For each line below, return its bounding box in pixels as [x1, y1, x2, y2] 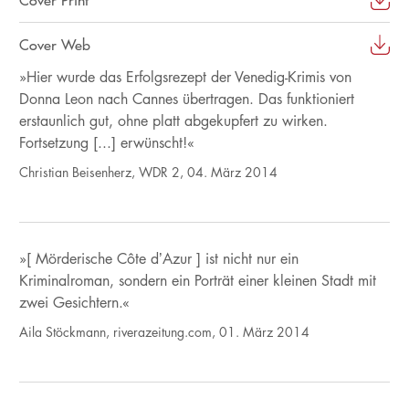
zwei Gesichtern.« [18, 292, 130, 312]
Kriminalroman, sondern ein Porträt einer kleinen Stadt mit [18, 270, 376, 290]
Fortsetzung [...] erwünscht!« [18, 132, 194, 152]
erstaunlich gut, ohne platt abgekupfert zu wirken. [18, 110, 328, 131]
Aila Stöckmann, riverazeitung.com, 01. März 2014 [18, 322, 309, 341]
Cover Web [18, 35, 90, 54]
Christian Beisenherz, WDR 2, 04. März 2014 [18, 163, 278, 181]
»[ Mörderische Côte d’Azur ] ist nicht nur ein [18, 248, 299, 268]
